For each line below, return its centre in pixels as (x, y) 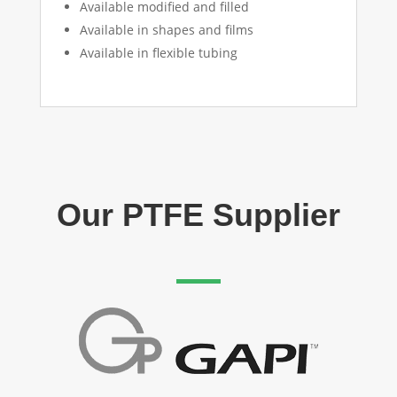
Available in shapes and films (166, 29)
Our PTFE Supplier (198, 214)
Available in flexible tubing (158, 52)
